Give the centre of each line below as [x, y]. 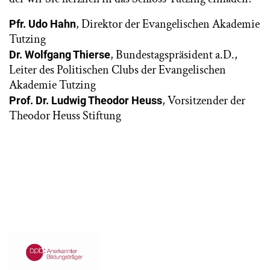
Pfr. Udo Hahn [42, 24]
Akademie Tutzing [52, 85]
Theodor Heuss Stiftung [65, 116]
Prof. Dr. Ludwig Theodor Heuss [86, 100]
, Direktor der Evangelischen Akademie [168, 24]
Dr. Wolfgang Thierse [60, 55]
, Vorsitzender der [204, 101]
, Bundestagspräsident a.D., [174, 55]
